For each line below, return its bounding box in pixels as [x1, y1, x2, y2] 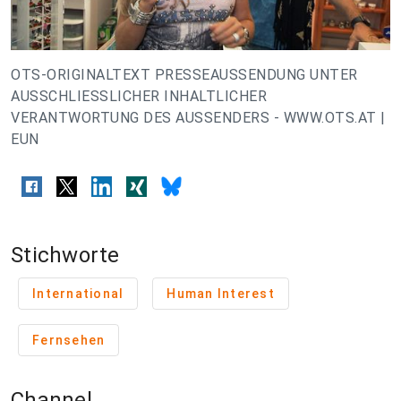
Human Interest [166, 286, 275, 301]
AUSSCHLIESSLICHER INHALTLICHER [11, 87, 267, 105]
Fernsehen [32, 332, 106, 347]
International [32, 286, 124, 301]
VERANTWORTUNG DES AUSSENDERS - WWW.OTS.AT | [11, 108, 386, 126]
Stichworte [11, 242, 120, 268]
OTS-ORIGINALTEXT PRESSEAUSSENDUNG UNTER [11, 65, 358, 83]
